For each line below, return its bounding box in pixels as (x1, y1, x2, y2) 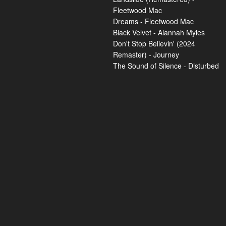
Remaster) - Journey (113, 49, 179, 60)
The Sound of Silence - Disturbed (113, 61, 219, 71)
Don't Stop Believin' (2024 (113, 38, 195, 48)
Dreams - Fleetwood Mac (113, 16, 194, 26)
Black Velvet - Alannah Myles (113, 27, 205, 37)
